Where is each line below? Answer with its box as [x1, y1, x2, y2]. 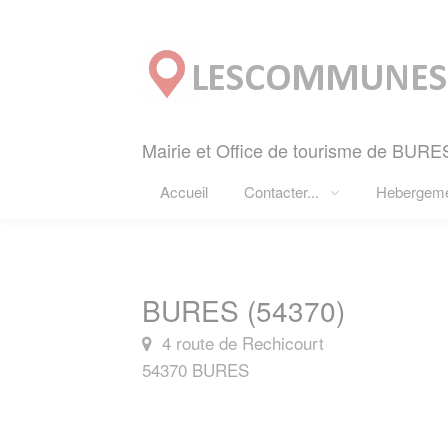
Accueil [160, 181, 208, 202]
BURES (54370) [142, 290, 345, 330]
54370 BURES [142, 357, 249, 382]
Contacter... [244, 181, 323, 202]
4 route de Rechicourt [157, 330, 324, 355]
